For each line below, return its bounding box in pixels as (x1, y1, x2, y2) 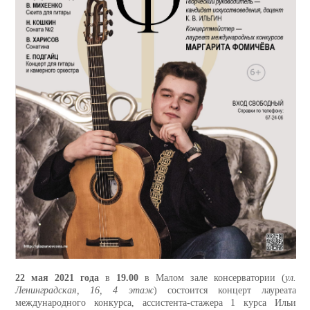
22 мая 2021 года (15, 273, 99, 284)
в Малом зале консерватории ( (138, 273, 285, 284)
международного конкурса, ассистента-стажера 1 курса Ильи (15, 298, 296, 309)
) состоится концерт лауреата (153, 285, 296, 296)
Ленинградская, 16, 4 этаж (15, 285, 154, 296)
